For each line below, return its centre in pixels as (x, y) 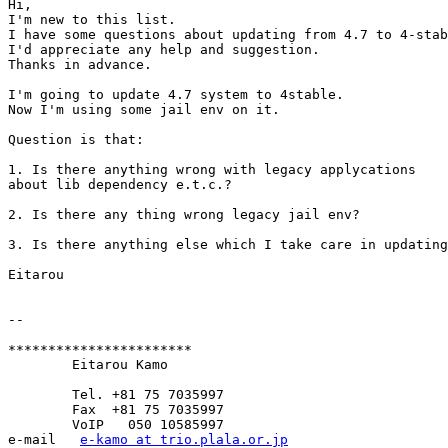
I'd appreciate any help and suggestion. (164, 50)
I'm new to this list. (92, 20)
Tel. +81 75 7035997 (40, 395)
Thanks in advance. (80, 65)
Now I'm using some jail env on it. (144, 110)
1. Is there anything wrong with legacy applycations (212, 170)
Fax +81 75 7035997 (40, 410)
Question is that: (76, 140)
